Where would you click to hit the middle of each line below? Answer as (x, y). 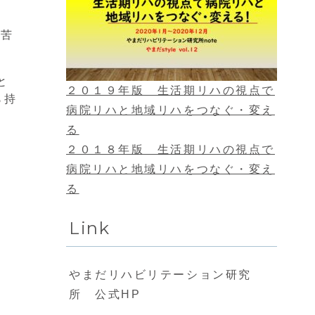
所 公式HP (105, 295)
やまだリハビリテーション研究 (160, 275)
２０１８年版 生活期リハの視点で (171, 150)
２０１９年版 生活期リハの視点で (171, 91)
